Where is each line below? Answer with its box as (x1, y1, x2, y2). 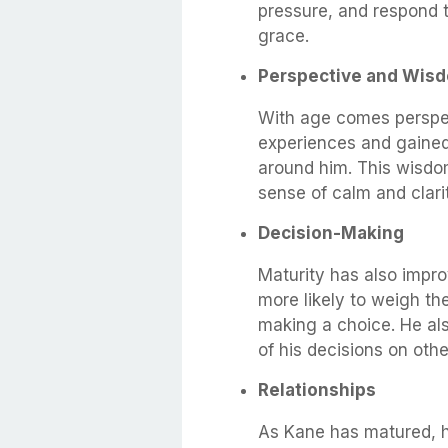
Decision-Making (258, 222, 404, 243)
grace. (258, 25, 309, 46)
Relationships (258, 379, 376, 400)
